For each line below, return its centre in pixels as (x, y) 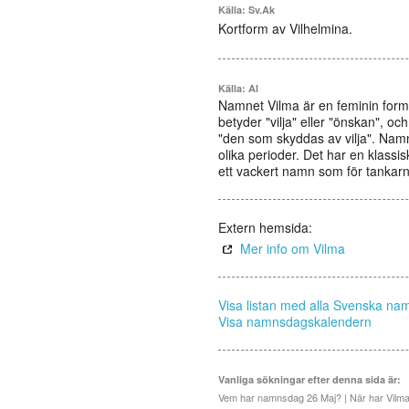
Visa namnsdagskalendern (295, 321)
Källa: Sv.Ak (246, 10)
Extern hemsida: (265, 227)
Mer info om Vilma (293, 248)
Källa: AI (238, 88)
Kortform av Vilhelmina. (285, 28)
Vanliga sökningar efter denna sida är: (309, 379)
